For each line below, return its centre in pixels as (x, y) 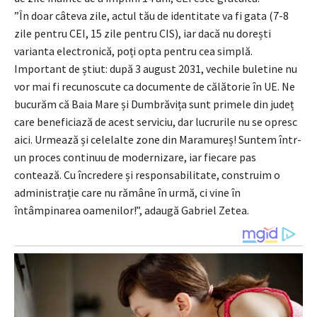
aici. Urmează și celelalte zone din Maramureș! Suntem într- (158, 139)
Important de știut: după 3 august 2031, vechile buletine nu (156, 68)
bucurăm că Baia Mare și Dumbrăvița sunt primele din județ (154, 104)
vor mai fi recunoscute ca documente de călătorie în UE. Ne (155, 86)
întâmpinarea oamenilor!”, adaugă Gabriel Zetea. (132, 210)
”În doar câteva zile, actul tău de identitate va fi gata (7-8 (151, 15)
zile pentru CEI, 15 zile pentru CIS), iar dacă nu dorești (143, 33)
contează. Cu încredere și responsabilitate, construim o (147, 174)
